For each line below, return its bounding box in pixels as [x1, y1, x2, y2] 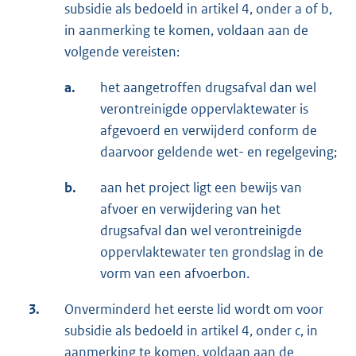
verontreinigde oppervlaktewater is [100, 100, 308, 118]
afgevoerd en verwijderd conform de [100, 122, 317, 140]
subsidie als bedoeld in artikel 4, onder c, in [64, 322, 318, 340]
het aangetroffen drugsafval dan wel [100, 79, 316, 97]
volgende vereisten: [64, 43, 180, 61]
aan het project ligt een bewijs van [100, 179, 302, 197]
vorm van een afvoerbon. [100, 265, 250, 283]
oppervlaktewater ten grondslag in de [100, 243, 323, 261]
